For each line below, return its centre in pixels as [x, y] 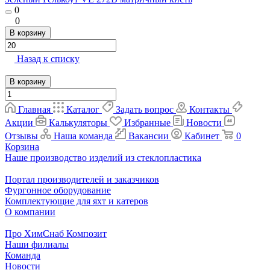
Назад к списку [48, 59]
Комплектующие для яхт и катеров [77, 201]
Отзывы [21, 136]
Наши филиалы [37, 245]
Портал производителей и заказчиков [82, 180]
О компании [30, 212]
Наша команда [83, 136]
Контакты [209, 110]
